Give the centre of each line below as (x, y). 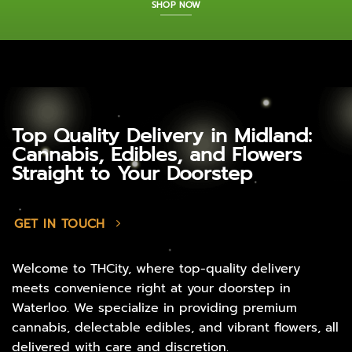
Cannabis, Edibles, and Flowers (157, 155)
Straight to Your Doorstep (132, 174)
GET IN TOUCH (60, 224)
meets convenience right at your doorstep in (151, 289)
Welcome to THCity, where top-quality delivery (156, 269)
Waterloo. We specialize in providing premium (154, 308)
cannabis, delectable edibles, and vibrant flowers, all (175, 328)
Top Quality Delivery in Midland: (162, 136)
